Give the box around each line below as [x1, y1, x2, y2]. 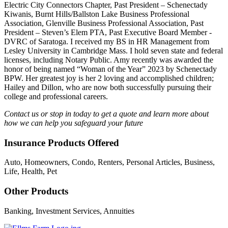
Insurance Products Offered [4, 137, 119, 148]
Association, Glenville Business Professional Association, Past [4, 19, 204, 27]
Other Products [4, 186, 68, 197]
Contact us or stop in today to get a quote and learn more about [4, 109, 209, 118]
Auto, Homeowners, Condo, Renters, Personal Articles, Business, [4, 158, 215, 167]
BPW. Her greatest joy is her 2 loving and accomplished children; [4, 74, 214, 82]
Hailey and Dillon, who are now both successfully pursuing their [4, 83, 211, 92]
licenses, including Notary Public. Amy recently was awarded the [4, 55, 213, 64]
